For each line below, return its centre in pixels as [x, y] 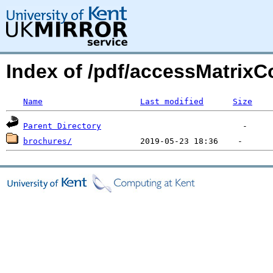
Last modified [172, 101]
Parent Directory [62, 126]
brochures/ [48, 141]
